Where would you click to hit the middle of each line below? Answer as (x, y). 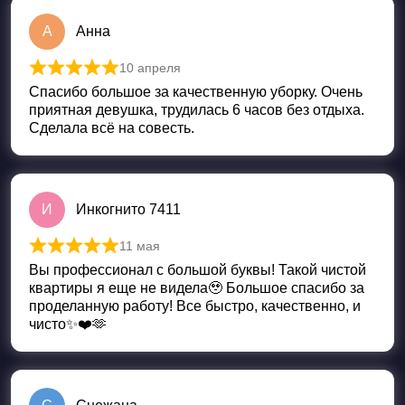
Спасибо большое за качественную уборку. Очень (196, 92)
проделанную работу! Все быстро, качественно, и (195, 306)
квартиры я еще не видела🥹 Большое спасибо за (197, 288)
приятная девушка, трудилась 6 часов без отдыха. (197, 110)
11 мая (140, 246)
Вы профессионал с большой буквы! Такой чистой (198, 270)
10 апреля (150, 68)
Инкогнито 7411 (128, 210)
